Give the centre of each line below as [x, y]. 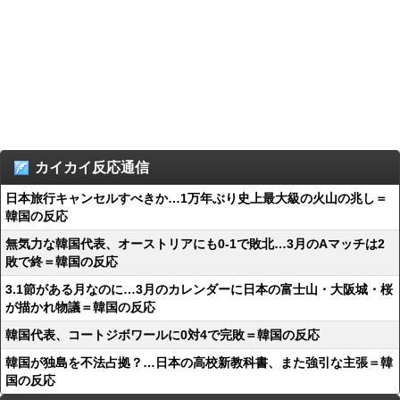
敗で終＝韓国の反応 [62, 262]
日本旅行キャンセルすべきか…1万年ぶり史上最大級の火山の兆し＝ [196, 198]
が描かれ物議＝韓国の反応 [80, 307]
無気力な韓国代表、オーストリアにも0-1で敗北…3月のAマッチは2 [195, 244]
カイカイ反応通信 [92, 167]
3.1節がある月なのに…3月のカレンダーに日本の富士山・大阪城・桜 [199, 289]
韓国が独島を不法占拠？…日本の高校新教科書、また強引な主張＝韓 [199, 362]
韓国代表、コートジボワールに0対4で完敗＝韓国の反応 [162, 335]
